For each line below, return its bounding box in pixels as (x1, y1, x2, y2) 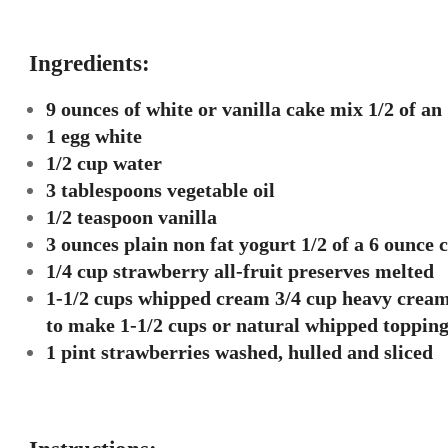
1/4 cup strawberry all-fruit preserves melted (46, 260, 434, 282)
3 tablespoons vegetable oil (46, 179, 275, 201)
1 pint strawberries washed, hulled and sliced (46, 341, 433, 363)
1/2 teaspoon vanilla (46, 206, 217, 228)
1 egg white (46, 125, 142, 147)
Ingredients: (29, 51, 150, 76)
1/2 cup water (46, 152, 162, 174)
